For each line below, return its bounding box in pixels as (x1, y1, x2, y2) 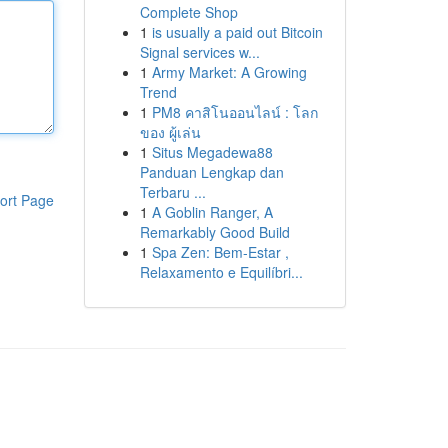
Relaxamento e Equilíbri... (139, 262, 303, 282)
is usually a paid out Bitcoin (151, 22, 323, 42)
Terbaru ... (139, 182, 206, 202)
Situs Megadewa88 (151, 142, 273, 162)
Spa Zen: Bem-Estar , (151, 242, 289, 262)
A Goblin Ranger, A (151, 202, 273, 222)
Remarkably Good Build (139, 222, 290, 242)
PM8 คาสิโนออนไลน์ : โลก (151, 102, 318, 122)
